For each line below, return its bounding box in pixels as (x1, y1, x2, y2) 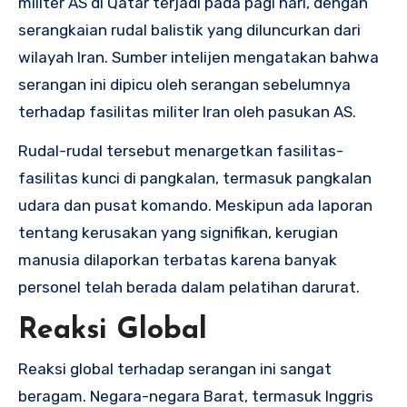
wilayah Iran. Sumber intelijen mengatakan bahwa (18, 47, 379, 66)
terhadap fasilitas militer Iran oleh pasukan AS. (18, 102, 356, 121)
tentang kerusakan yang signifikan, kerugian (18, 223, 338, 242)
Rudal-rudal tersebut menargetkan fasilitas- (18, 141, 343, 160)
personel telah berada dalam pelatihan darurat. (18, 277, 360, 296)
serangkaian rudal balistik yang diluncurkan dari (18, 20, 361, 39)
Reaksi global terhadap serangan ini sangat (18, 360, 332, 379)
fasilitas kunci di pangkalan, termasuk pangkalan (18, 168, 372, 187)
